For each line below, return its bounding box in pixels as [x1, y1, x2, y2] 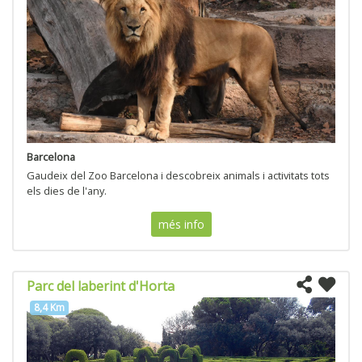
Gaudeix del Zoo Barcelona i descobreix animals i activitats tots [27, 167, 330, 183]
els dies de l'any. [27, 183, 107, 198]
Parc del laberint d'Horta [27, 276, 175, 295]
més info [158, 216, 204, 232]
